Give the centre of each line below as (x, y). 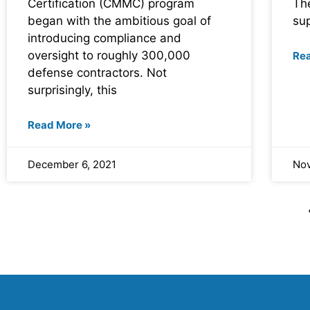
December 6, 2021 (72, 164)
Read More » (59, 125)
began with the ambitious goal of (119, 20)
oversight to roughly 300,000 (109, 55)
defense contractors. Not (97, 72)
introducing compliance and (104, 38)
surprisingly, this (72, 90)
